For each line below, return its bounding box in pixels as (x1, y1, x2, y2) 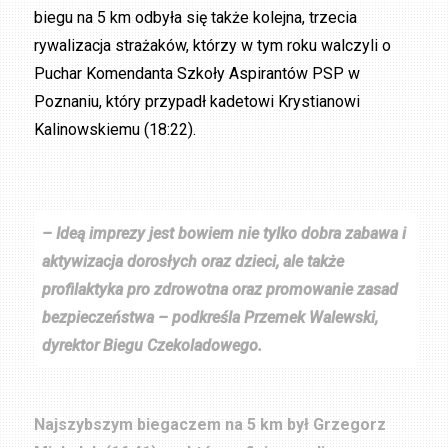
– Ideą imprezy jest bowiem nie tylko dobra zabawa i (42, 223, 407, 243)
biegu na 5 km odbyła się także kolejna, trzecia (34, 8, 358, 28)
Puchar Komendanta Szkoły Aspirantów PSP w (34, 64, 361, 84)
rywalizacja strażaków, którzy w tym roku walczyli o (34, 36, 392, 56)
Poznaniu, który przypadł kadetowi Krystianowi (34, 92, 361, 112)
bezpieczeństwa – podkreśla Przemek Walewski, (42, 307, 379, 327)
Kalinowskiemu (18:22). (34, 120, 197, 140)
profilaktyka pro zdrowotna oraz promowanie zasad (42, 279, 399, 299)
